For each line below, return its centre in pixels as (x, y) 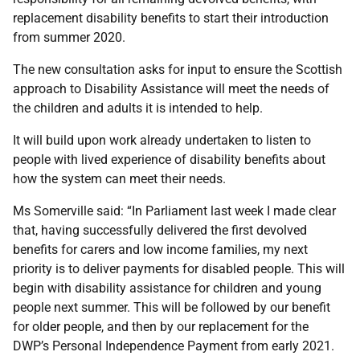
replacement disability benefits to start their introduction (171, 18)
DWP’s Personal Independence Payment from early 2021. (175, 346)
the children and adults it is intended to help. (138, 108)
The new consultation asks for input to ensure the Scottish (178, 70)
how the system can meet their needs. (119, 179)
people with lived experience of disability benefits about (169, 160)
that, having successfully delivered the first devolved (160, 230)
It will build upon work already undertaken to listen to (162, 140)
